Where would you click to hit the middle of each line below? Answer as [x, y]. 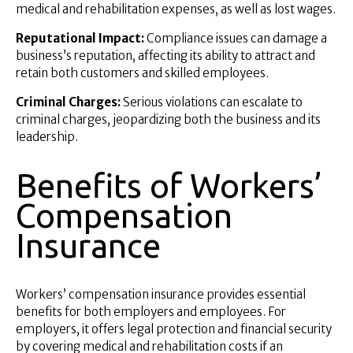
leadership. [47, 136]
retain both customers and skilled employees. [142, 72]
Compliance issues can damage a [236, 38]
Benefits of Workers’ [169, 185]
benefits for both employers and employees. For [151, 311]
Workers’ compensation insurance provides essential [161, 294]
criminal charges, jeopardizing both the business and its [168, 119]
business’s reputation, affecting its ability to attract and [165, 55]
